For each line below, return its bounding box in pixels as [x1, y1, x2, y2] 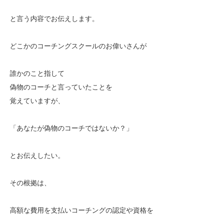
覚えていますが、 [10, 96, 65, 105]
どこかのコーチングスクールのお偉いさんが [10, 42, 147, 50]
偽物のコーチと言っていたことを [10, 83, 112, 91]
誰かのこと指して [10, 69, 65, 77]
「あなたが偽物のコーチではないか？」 [10, 124, 133, 132]
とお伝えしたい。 [10, 151, 65, 159]
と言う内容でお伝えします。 [10, 14, 99, 22]
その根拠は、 [10, 178, 51, 187]
